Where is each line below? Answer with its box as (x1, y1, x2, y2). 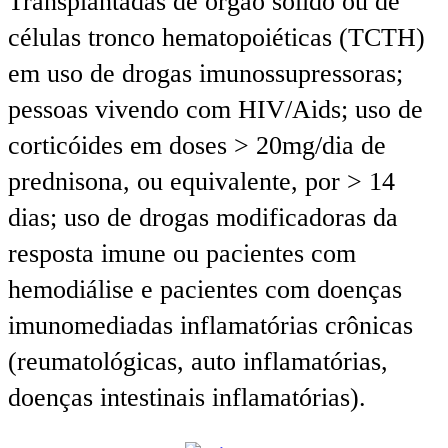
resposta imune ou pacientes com (8, 239, 356, 269)
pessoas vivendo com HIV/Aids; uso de (8, 95, 423, 125)
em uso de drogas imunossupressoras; (8, 59, 403, 89)
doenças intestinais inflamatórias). (8, 383, 366, 413)
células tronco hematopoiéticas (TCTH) (8, 23, 425, 53)
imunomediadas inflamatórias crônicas (8, 311, 413, 341)
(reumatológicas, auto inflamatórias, (8, 347, 388, 377)
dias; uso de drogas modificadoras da (8, 203, 398, 233)
